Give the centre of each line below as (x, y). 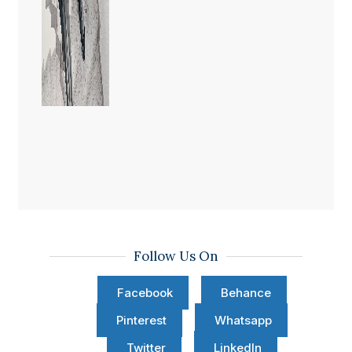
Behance (246, 293)
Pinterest (141, 321)
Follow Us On (176, 257)
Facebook (145, 293)
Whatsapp (243, 321)
